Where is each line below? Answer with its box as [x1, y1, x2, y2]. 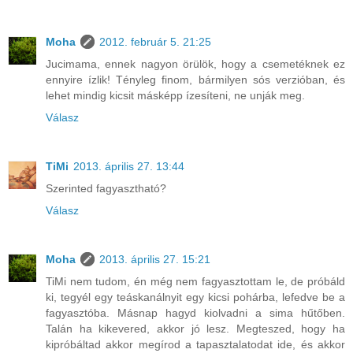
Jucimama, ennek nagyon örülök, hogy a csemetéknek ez [46, 57, 345, 70]
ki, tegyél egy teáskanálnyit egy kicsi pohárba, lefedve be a [46, 290, 345, 303]
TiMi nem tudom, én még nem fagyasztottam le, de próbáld [46, 274, 345, 288]
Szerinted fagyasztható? [46, 181, 166, 195]
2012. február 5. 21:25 [99, 35, 211, 48]
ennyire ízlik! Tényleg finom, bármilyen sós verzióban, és [46, 72, 345, 86]
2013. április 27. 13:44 [73, 159, 184, 173]
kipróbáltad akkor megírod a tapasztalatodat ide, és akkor [46, 337, 345, 351]
